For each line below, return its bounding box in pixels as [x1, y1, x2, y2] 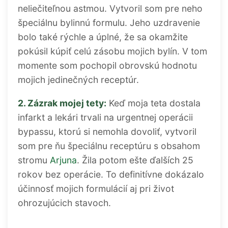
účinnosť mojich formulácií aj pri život [18, 183, 174, 194]
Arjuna [50, 154, 77, 165]
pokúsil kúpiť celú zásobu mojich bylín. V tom [18, 46, 207, 57]
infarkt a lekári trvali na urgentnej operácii [18, 111, 193, 123]
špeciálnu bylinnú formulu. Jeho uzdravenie [18, 17, 200, 28]
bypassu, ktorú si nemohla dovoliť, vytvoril [18, 126, 196, 137]
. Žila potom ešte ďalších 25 [77, 154, 193, 165]
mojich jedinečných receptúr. [18, 74, 139, 85]
